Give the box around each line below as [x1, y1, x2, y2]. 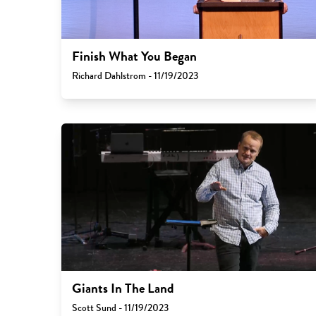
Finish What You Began [71, 47, 197, 67]
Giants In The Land [71, 278, 174, 298]
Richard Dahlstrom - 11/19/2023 [71, 68, 198, 84]
